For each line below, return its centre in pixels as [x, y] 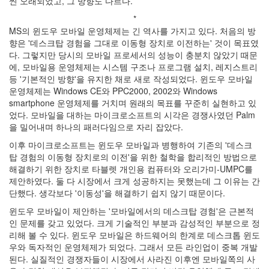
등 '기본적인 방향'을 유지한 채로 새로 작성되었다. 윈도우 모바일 [131, 79]
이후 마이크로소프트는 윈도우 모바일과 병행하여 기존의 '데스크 [131, 145]
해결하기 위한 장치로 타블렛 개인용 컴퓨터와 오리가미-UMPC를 [131, 169]
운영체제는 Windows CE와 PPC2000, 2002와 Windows [113, 91]
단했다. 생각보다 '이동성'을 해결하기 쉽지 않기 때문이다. [117, 193]
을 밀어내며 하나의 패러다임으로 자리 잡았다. [96, 127]
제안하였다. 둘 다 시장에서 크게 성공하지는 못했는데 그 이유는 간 [134, 181]
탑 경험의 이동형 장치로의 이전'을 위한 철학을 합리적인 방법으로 [133, 157]
